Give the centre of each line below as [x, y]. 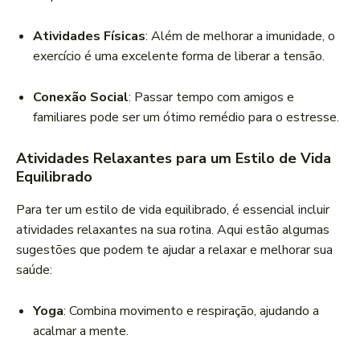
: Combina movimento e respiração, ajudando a [191, 311]
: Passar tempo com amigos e [211, 98]
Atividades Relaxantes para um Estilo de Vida [174, 159]
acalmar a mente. [81, 331]
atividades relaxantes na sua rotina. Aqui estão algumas [173, 230]
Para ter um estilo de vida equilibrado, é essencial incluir [173, 210]
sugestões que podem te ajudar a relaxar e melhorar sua [174, 250]
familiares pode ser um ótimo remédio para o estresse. [186, 118]
